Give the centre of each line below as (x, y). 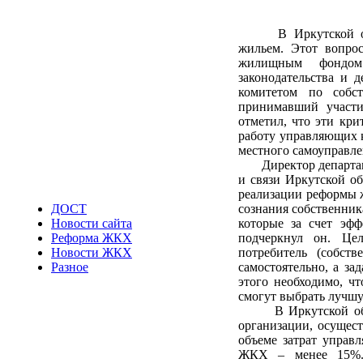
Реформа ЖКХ (92, 238)
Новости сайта (92, 223)
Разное (70, 267)
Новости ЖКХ (92, 252)
